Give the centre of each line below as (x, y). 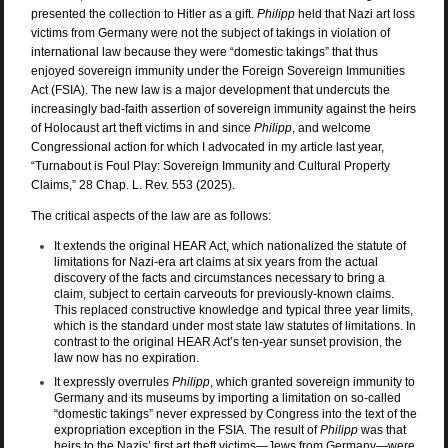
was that (381, 429)
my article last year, (332, 146)
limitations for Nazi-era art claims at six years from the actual (215, 261)
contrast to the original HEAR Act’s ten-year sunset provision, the (227, 341)
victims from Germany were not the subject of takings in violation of (210, 32)
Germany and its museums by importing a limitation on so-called (227, 397)
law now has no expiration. (126, 357)
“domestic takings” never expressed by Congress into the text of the (235, 413)
